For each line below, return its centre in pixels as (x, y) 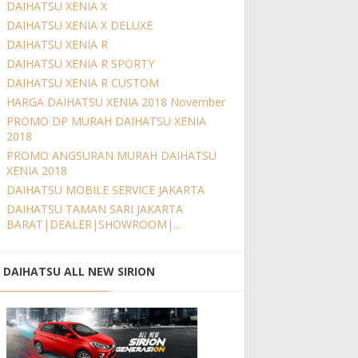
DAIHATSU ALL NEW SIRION (79, 272)
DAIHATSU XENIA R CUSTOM (83, 83)
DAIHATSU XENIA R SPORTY (80, 64)
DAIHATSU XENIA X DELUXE (80, 26)
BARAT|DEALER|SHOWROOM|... (93, 225)
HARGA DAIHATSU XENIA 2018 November (116, 102)
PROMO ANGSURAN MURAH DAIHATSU (111, 156)
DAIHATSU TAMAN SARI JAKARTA (95, 209)
